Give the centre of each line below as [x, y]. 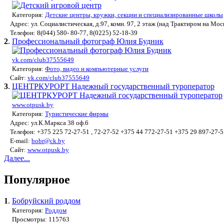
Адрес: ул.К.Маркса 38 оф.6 [46, 123]
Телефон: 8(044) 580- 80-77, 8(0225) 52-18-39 [71, 33]
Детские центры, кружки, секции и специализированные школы [134, 15]
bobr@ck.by [48, 141]
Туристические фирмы [77, 114]
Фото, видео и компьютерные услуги [97, 69]
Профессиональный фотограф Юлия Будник [88, 41]
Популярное [37, 180]
